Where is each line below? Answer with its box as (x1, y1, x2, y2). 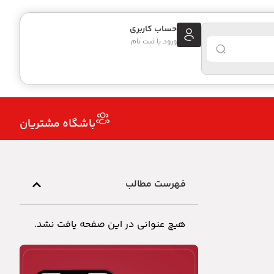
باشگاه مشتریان (20, 115, 95, 133)
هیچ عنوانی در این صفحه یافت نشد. (34, 217, 186, 232)
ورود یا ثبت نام (131, 36, 177, 48)
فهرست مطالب (125, 177, 186, 192)
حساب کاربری (130, 23, 177, 36)
